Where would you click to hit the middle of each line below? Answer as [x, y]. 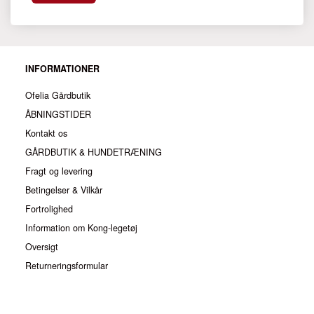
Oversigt [42, 247]
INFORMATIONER [62, 69]
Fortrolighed [49, 209]
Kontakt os [46, 134]
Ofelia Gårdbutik [58, 96]
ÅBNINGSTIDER [58, 115]
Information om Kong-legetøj [81, 228]
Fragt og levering [59, 171]
